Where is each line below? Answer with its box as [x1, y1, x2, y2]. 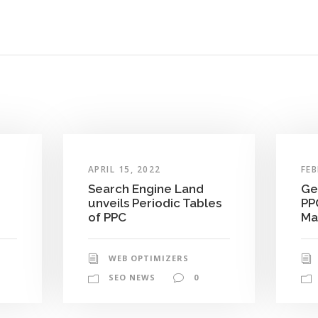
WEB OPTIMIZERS [108, 252, 189, 263]
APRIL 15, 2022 [87, 163, 161, 175]
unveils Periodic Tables [87, 195, 221, 210]
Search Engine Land [87, 181, 204, 196]
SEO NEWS [108, 271, 155, 283]
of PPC [87, 209, 126, 224]
